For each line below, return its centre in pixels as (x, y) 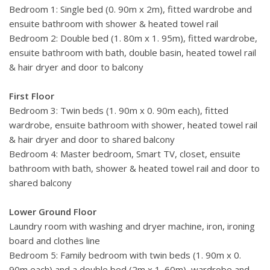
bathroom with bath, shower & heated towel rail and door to (134, 168)
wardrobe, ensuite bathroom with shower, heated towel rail (133, 125)
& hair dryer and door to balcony (76, 67)
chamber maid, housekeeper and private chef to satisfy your (134, 31)
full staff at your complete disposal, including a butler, (119, 17)
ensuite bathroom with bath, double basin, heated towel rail (133, 53)
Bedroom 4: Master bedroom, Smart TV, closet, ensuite (125, 154)
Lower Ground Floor (53, 212)
